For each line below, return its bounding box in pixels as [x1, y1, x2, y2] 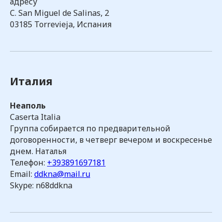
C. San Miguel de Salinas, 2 [10, 7, 109, 18]
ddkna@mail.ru [34, 168, 90, 179]
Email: [10, 168, 34, 179]
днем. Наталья [10, 146, 66, 157]
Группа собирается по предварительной [10, 123, 170, 134]
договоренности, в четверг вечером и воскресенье [10, 134, 212, 145]
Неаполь [10, 100, 46, 111]
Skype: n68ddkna [10, 180, 72, 191]
